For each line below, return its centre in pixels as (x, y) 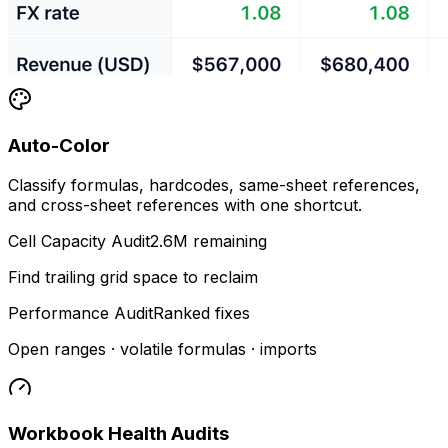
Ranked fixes (201, 313)
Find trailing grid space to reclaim (133, 277)
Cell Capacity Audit (79, 241)
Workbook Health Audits (118, 433)
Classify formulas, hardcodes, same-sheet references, (214, 185)
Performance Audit (80, 313)
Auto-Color (59, 145)
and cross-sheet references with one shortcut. (185, 205)
